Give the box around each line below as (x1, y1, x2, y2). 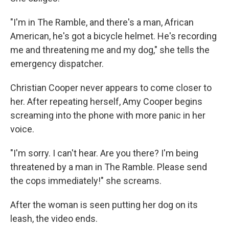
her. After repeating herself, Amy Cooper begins (10, 96, 202, 107)
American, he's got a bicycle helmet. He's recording (10, 31, 217, 41)
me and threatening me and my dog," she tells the (10, 44, 210, 55)
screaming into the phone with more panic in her (10, 110, 205, 121)
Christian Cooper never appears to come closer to (10, 82, 212, 93)
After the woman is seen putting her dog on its (10, 199, 198, 210)
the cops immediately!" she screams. (10, 175, 162, 186)
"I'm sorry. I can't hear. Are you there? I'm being (10, 148, 198, 158)
